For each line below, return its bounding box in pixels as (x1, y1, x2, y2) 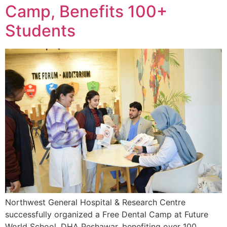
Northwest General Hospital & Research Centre (5, 197, 185, 208)
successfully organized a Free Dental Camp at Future (5, 209, 208, 220)
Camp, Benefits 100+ (5, 1, 167, 21)
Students (5, 20, 75, 41)
